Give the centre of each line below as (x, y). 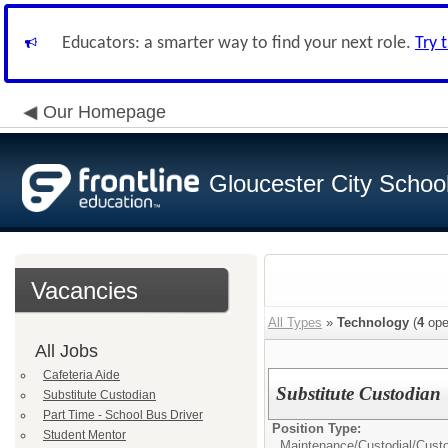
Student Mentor (84, 435)
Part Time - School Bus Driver (123, 415)
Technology (373, 322)
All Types (295, 322)
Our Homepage (104, 112)
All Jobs (66, 351)
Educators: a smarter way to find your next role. (238, 43)
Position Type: (316, 428)
